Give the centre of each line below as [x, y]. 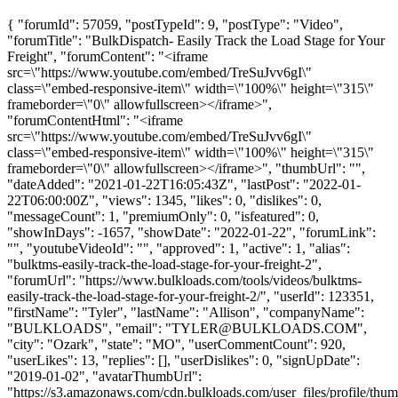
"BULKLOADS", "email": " [89, 328]
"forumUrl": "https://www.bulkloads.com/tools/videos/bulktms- [184, 280]
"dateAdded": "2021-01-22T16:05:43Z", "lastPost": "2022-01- [184, 184]
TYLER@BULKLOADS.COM [264, 328]
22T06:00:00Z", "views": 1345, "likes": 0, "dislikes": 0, [164, 200]
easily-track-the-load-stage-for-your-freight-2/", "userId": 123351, [191, 296]
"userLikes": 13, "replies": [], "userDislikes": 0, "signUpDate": [183, 360]
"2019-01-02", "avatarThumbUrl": [104, 376]
